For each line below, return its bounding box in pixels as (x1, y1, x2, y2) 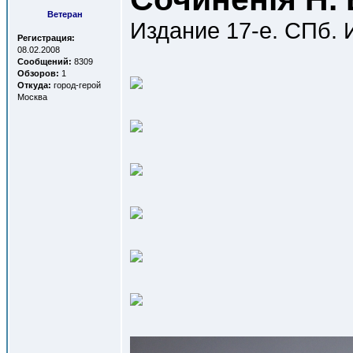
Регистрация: (17, 33, 75, 43)
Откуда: (17, 80, 51, 90)
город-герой (51, 80, 101, 90)
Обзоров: (17, 69, 59, 78)
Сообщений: (17, 57, 72, 66)
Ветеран (47, 9, 83, 19)
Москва (17, 92, 47, 102)
